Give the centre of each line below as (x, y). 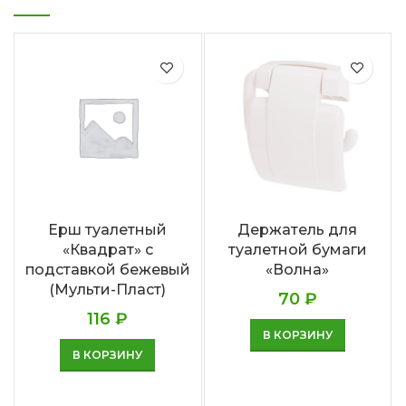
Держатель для (298, 229)
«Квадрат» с (107, 249)
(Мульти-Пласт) (108, 289)
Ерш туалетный (108, 229)
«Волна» (298, 269)
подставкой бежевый (107, 269)
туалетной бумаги (297, 249)
